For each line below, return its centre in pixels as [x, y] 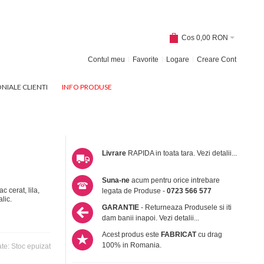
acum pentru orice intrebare [175, 180]
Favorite [145, 59]
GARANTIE [121, 207]
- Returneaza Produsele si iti [186, 207]
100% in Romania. [132, 245]
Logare [177, 59]
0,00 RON [212, 37]
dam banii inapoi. [131, 218]
